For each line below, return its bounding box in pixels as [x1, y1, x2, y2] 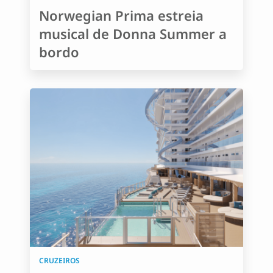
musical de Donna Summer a [39, 24, 227, 43]
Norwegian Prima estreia [39, 6, 204, 24]
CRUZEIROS [39, 255, 80, 266]
